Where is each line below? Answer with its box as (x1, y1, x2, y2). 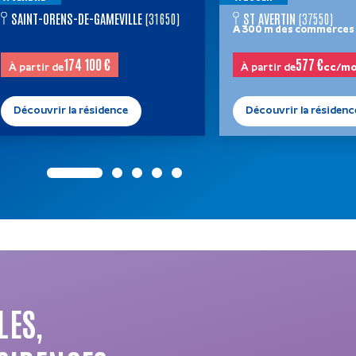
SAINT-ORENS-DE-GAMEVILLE (11, 10, 143, 27)
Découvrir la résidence (14, 105, 129, 116)
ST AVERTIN (242, 10, 296, 27)
